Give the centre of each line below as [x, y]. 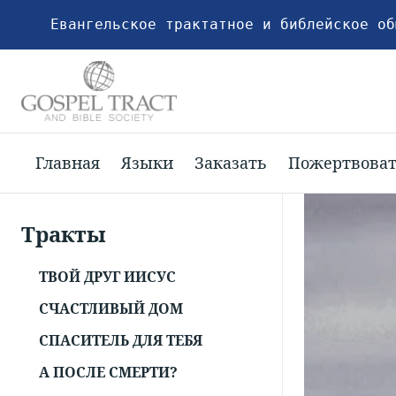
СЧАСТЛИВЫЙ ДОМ [111, 309]
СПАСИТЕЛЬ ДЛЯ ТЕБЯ [121, 341]
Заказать [231, 162]
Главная [68, 162]
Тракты [64, 234]
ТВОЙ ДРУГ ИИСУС [107, 277]
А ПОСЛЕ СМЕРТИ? [108, 373]
